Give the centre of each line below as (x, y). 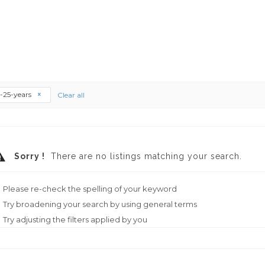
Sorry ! (28, 156)
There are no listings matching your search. (143, 156)
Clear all (71, 95)
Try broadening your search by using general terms (100, 204)
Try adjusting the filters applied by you (75, 219)
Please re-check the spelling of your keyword (90, 189)
